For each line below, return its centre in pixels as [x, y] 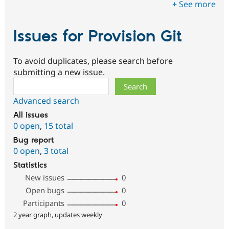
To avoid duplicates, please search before [93, 61]
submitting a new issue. [59, 72]
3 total [56, 151]
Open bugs [45, 190]
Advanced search [46, 101]
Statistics [30, 166]
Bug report [34, 141]
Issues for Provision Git [98, 37]
